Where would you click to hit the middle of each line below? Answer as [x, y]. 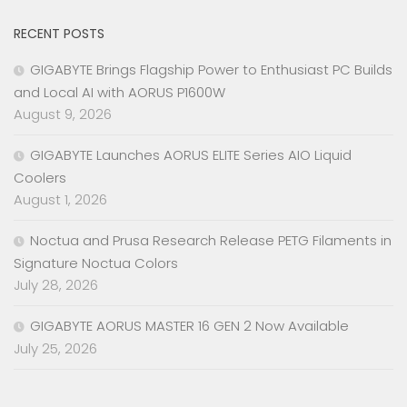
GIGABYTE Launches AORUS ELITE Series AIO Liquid [191, 154]
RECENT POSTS [59, 33]
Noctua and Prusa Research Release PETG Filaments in [211, 240]
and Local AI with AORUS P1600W [119, 92]
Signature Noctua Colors [96, 263]
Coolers [40, 177]
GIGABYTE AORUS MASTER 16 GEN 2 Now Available [189, 325]
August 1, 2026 [60, 199]
